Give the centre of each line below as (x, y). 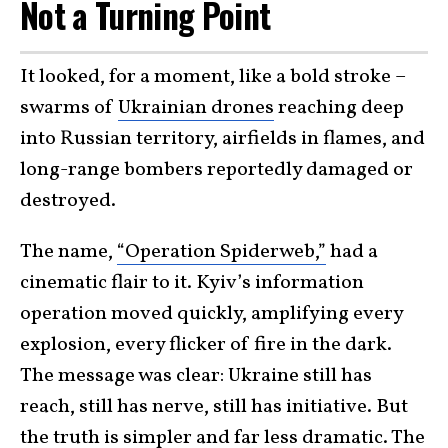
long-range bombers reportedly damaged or (216, 169)
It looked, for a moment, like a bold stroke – (213, 76)
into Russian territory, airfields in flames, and (222, 138)
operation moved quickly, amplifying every (211, 313)
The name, (68, 251)
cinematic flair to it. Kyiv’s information (192, 282)
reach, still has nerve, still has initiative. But (214, 406)
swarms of (69, 107)
